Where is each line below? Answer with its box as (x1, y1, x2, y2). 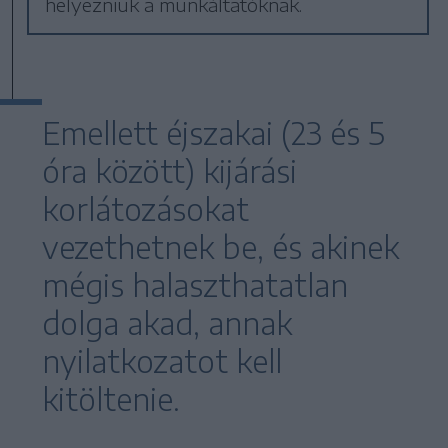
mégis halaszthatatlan (42, 266, 348, 305)
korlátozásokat (42, 190, 249, 229)
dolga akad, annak (42, 304, 292, 343)
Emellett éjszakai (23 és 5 (42, 114, 385, 153)
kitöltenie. (42, 380, 180, 419)
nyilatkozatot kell (42, 342, 282, 381)
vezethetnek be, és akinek (42, 228, 399, 267)
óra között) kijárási (42, 152, 297, 191)
